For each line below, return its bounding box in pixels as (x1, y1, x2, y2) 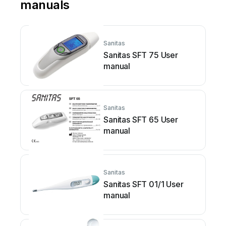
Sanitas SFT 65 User (103, 114, 178, 125)
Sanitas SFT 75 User (103, 49, 178, 60)
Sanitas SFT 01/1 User (103, 179, 184, 189)
